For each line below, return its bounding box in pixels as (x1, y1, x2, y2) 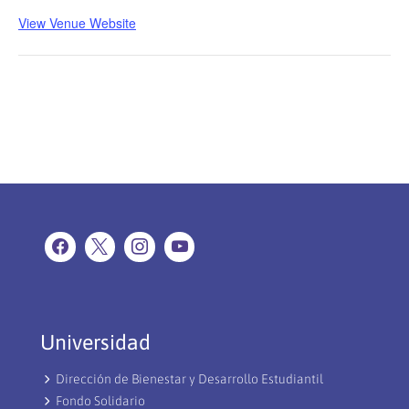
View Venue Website (18, 13, 136, 32)
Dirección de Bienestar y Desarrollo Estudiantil (56, 372, 323, 387)
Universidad (40, 330, 151, 355)
